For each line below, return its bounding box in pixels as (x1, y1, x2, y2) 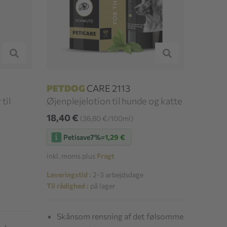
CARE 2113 (85, 83, 131, 94)
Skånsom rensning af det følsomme (57, 211, 184, 221)
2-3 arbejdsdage (91, 170, 144, 179)
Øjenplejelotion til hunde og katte (47, 95, 183, 107)
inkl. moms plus (47, 152, 97, 161)
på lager (89, 181, 116, 191)
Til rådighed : (47, 181, 89, 191)
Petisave (63, 132, 91, 141)
